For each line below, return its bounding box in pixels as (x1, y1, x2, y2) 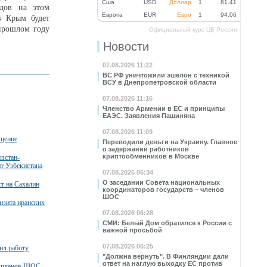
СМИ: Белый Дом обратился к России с (103, 219, 232, 226)
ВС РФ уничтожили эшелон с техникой (103, 72, 229, 79)
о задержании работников (103, 145, 189, 153)
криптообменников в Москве (103, 153, 199, 160)
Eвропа (102, 11, 123, 18)
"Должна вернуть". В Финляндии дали (103, 253, 229, 260)
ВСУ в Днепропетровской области (103, 79, 216, 86)
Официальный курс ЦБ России (149, 26, 237, 33)
